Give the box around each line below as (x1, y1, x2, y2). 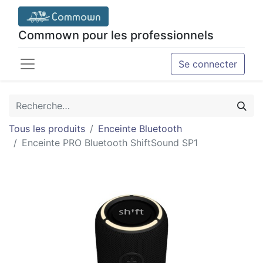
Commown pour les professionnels (18, 28, 214, 42)
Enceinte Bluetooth (98, 123, 182, 134)
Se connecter (178, 58, 237, 70)
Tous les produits (9, 123, 85, 134)
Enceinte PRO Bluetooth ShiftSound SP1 (22, 137, 198, 149)
